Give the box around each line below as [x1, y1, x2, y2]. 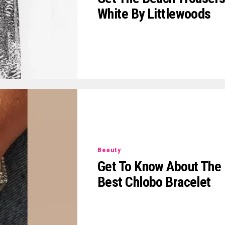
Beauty [97, 146, 122, 154]
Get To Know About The [97, 158, 221, 175]
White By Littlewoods [97, 6, 211, 23]
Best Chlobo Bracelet [97, 173, 211, 190]
